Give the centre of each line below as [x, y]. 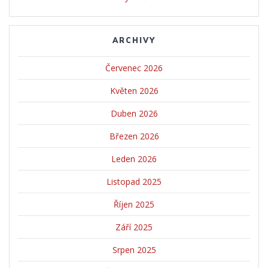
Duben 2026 [134, 114]
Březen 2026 [134, 136]
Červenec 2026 [134, 68]
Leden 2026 [134, 159]
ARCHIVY [134, 41]
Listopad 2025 [134, 182]
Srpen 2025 [134, 250]
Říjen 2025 [134, 205]
